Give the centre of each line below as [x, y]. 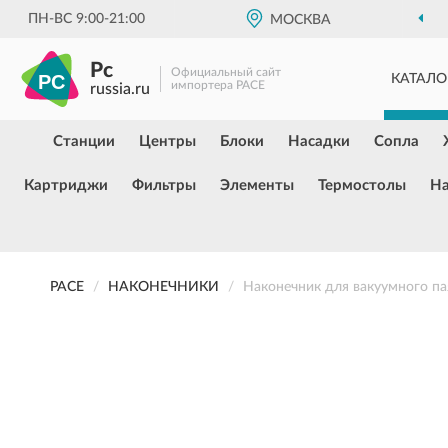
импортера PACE [217, 85]
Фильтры [164, 185]
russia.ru [119, 89]
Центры [167, 141]
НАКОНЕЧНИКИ [163, 287]
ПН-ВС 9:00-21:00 [87, 19]
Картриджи [66, 185]
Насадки [319, 141]
